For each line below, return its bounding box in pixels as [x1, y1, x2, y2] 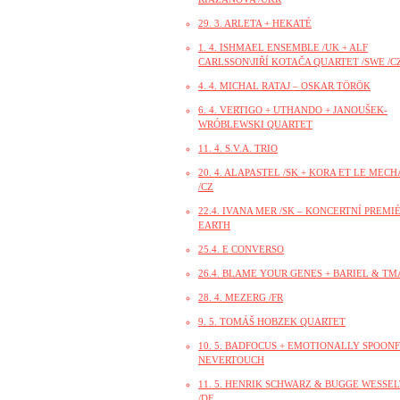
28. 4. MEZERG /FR [198, 292, 283, 303]
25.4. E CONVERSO [198, 244, 284, 254]
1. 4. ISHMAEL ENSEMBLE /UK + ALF [198, 42, 368, 53]
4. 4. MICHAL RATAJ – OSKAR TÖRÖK [198, 80, 371, 91]
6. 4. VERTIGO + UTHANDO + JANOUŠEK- [198, 104, 387, 115]
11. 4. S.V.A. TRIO [198, 143, 278, 154]
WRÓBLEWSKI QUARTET [198, 119, 312, 129]
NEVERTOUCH [198, 354, 264, 365]
